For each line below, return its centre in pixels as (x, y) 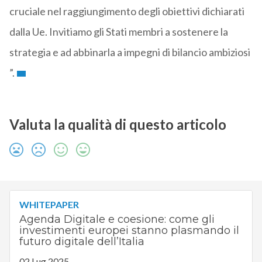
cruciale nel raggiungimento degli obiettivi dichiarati (127, 11)
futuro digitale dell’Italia (82, 242)
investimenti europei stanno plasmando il (129, 231)
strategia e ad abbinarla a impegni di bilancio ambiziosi (130, 52)
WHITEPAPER (49, 205)
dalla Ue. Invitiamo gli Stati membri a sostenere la (118, 32)
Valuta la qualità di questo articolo (118, 125)
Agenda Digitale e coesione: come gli (117, 220)
